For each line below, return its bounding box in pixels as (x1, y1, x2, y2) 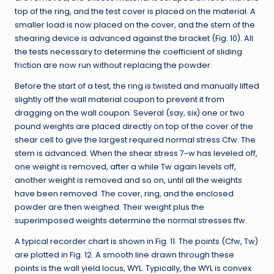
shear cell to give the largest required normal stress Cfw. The (15, 135, 256, 146)
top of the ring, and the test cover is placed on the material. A (15, 6, 256, 17)
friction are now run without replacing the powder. (15, 60, 212, 71)
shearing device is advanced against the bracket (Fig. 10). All (15, 33, 253, 44)
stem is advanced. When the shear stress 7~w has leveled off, (15, 148, 257, 159)
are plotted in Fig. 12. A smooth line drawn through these (15, 250, 234, 261)
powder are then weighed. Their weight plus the (15, 202, 204, 213)
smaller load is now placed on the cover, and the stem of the (15, 20, 255, 31)
